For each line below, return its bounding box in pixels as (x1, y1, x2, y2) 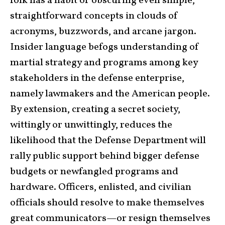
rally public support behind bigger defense (10, 149, 199, 164)
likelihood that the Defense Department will (10, 134, 206, 148)
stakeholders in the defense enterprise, (10, 71, 184, 86)
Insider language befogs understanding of (10, 40, 199, 55)
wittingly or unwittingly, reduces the (10, 118, 172, 133)
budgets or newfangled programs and (10, 165, 178, 179)
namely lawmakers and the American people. (10, 87, 210, 101)
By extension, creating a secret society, (10, 102, 180, 117)
